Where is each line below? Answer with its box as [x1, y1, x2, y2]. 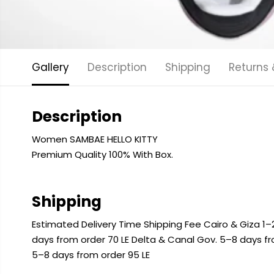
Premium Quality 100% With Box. [31, 148, 176, 161]
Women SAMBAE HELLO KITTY [31, 133, 158, 146]
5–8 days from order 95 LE [31, 248, 150, 261]
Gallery [31, 60, 69, 75]
